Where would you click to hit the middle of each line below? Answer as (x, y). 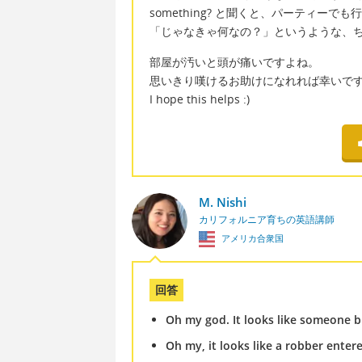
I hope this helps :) (200, 99)
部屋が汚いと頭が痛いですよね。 (234, 61)
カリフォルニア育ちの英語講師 (266, 219)
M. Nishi (222, 202)
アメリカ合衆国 (251, 238)
